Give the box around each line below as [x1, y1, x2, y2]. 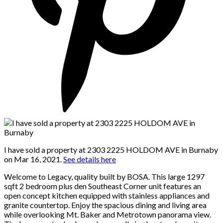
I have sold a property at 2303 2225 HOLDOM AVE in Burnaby [4, 144, 218, 154]
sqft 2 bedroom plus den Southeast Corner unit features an [4, 181, 201, 191]
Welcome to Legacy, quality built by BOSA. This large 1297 [4, 171, 205, 181]
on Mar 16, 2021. [4, 154, 63, 164]
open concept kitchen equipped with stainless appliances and [4, 190, 210, 200]
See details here [63, 154, 116, 164]
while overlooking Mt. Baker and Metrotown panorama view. [4, 209, 211, 219]
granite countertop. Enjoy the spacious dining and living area [4, 200, 207, 210]
